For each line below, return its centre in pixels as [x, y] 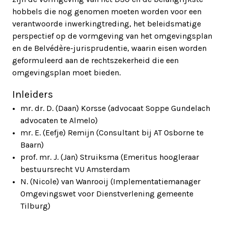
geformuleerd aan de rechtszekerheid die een [95, 61]
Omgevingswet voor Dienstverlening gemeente [107, 194]
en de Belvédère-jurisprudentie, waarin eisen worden [109, 48]
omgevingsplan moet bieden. [66, 73]
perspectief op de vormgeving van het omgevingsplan [112, 36]
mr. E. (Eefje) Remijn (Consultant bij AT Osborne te [112, 133]
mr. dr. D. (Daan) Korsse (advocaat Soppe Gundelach [115, 108]
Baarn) [32, 145]
